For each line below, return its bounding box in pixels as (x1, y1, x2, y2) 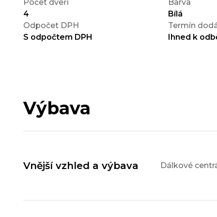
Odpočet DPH (23, 21, 79, 31)
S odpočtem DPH (23, 32, 93, 42)
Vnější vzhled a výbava (23, 160, 139, 172)
